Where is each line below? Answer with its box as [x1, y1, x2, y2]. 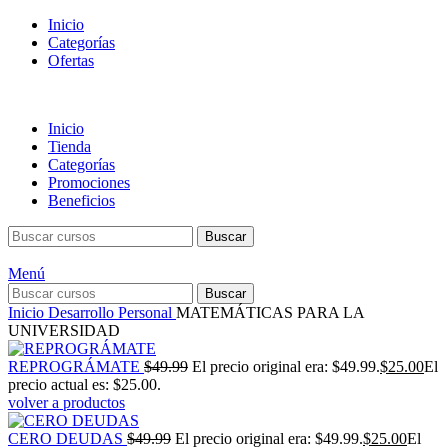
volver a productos [8, 394, 125, 411]
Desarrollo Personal [48, 304, 176, 321]
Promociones [48, 174, 130, 191]
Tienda [48, 138, 91, 155]
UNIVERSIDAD [8, 322, 120, 339]
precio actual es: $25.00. [8, 376, 161, 393]
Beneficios [48, 192, 115, 209]
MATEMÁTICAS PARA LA [176, 304, 364, 321]
